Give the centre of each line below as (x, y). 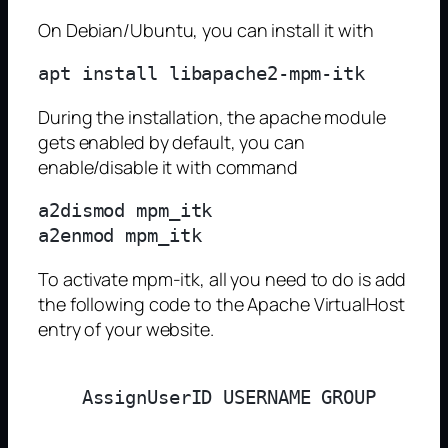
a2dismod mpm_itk (125, 211)
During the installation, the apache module (212, 116)
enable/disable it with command (168, 166)
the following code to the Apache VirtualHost (221, 303)
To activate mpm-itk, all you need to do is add (222, 278)
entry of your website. (126, 328)
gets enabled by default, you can (171, 141)
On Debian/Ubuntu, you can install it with (206, 29)
